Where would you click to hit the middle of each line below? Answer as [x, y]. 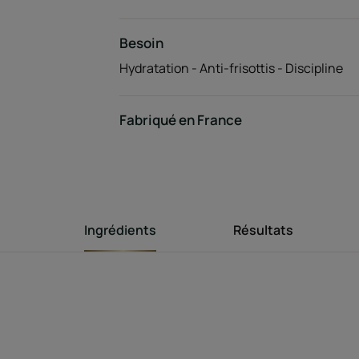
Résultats [263, 230]
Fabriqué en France [180, 120]
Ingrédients [120, 230]
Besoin [141, 43]
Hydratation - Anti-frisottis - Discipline [231, 68]
